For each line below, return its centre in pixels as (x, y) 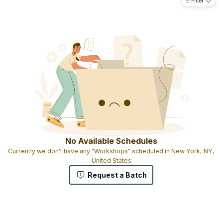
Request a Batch (117, 175)
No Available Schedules (111, 141)
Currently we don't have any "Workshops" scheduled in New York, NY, (111, 151)
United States (111, 161)
